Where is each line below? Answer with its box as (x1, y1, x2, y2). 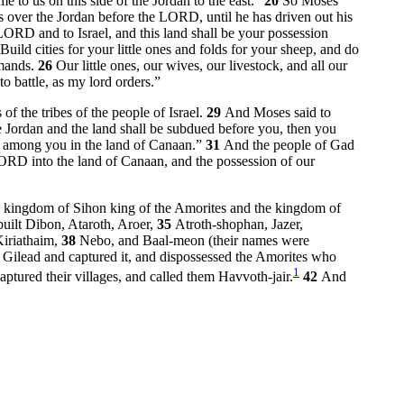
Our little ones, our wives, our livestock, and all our (56, 57, 347, 73)
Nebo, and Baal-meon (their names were (79, 232, 309, 248)
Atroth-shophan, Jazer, (175, 216, 303, 232)
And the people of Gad (224, 136, 354, 152)
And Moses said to (225, 104, 331, 120)
